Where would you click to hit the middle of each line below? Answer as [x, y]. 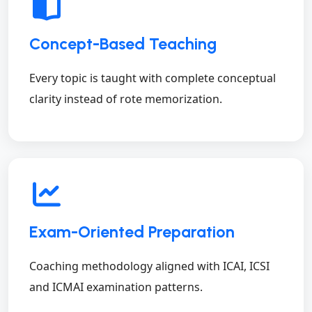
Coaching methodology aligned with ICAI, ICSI [149, 266]
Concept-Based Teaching [123, 44]
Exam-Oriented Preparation [132, 232]
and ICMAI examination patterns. [116, 287]
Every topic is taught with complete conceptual [153, 78]
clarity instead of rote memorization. [126, 99]
